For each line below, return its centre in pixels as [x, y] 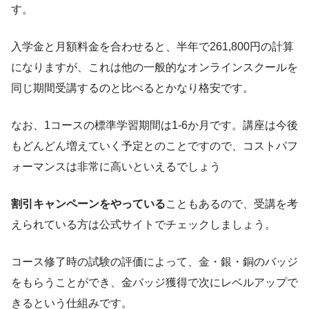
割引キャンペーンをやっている [88, 203]
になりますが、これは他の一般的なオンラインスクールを [154, 67]
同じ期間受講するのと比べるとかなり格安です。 [132, 88]
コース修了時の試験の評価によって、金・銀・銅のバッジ [154, 261]
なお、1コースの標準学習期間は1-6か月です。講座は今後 [154, 125]
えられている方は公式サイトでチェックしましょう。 [143, 224]
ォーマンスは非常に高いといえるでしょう [116, 166]
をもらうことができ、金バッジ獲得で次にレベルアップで [154, 282]
